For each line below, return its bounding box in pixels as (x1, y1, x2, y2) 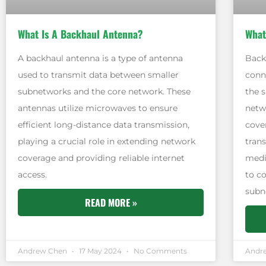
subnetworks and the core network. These (18, 85, 191, 97)
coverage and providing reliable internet (18, 152, 185, 163)
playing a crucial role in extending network (18, 135, 195, 147)
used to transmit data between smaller (18, 69, 179, 80)
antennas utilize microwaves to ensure (18, 102, 178, 113)
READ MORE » (84, 195, 137, 210)
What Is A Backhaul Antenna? (18, 26, 143, 42)
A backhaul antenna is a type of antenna (18, 52, 183, 64)
